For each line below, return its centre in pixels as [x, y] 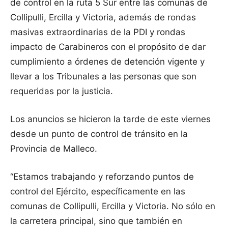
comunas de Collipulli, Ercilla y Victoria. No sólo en [114, 206]
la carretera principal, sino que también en [96, 221]
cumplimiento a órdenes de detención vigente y [107, 62]
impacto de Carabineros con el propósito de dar [108, 47]
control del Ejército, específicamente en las [98, 192]
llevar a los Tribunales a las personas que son [103, 77]
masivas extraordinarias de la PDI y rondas [98, 32]
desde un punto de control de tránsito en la [99, 134]
